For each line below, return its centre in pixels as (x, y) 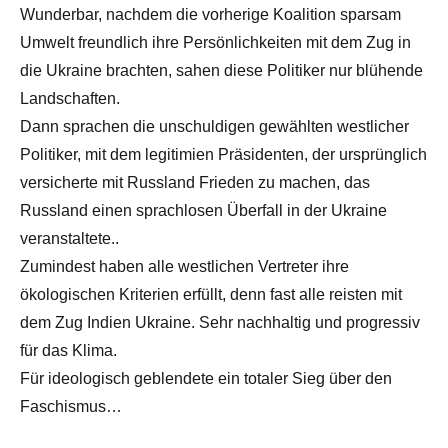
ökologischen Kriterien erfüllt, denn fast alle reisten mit (211, 294)
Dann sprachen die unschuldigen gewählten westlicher (214, 126)
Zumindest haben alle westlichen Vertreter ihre (184, 266)
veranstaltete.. (69, 238)
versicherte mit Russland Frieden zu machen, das (195, 182)
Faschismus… (71, 406)
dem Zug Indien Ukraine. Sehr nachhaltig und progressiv (220, 322)
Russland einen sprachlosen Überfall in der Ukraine (203, 210)
